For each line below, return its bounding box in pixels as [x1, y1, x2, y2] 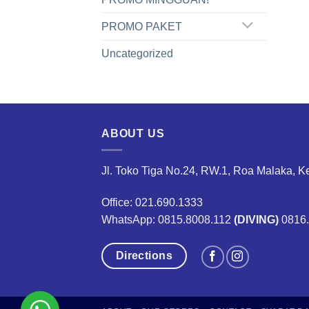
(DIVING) [231, 213, 279, 226]
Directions [115, 249, 173, 261]
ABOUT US [101, 127, 165, 139]
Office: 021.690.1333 [101, 196, 203, 208]
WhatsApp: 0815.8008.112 [101, 213, 231, 226]
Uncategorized [101, 47, 173, 59]
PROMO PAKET [101, 20, 182, 32]
